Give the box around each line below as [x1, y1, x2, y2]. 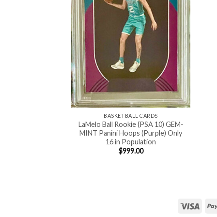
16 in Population [106, 137, 156, 146]
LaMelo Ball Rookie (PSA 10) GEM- [78, 120, 184, 128]
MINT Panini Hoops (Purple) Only [79, 128, 183, 137]
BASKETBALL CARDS [104, 112, 158, 119]
